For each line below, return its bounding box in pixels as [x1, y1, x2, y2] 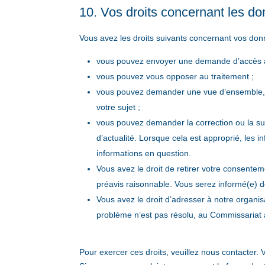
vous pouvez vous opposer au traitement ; [96, 72, 254, 82]
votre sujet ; [96, 102, 141, 112]
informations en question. [96, 148, 192, 159]
